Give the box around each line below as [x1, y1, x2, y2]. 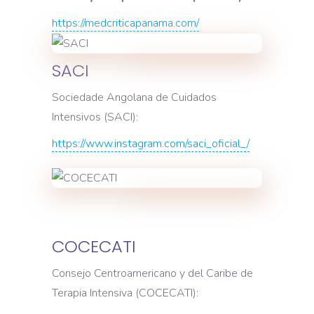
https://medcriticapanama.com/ [52, 15, 199, 31]
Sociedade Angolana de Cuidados [52, 89, 217, 105]
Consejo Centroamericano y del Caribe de [52, 266, 253, 282]
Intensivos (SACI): [52, 109, 138, 125]
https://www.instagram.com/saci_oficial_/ [52, 135, 250, 151]
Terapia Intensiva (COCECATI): [52, 285, 198, 301]
